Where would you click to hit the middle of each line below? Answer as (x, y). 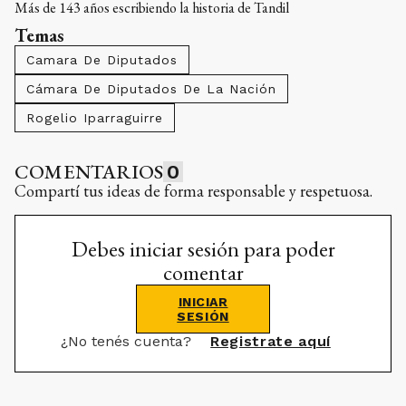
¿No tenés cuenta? (129, 342)
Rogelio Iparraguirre (95, 118)
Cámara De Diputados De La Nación (151, 89)
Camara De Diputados (102, 60)
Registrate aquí (271, 342)
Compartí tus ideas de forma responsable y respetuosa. (193, 191)
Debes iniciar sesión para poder (203, 249)
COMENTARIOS (89, 172)
